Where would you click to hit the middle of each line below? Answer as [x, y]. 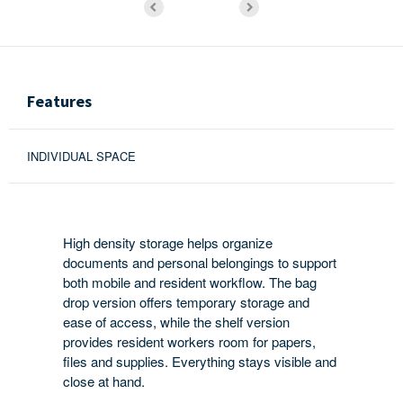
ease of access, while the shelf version [176, 321]
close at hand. [104, 381]
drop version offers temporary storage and [186, 301]
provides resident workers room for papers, [189, 341]
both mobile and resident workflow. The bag [190, 282]
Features [59, 101]
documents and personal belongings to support [200, 262]
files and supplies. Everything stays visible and [200, 361]
